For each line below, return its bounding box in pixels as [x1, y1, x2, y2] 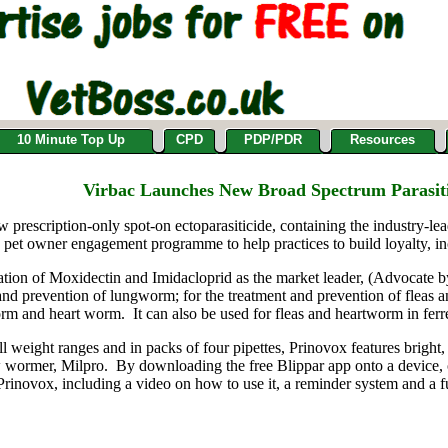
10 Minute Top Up [16, 132, 125, 147]
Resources [350, 132, 415, 147]
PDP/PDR [243, 132, 302, 147]
